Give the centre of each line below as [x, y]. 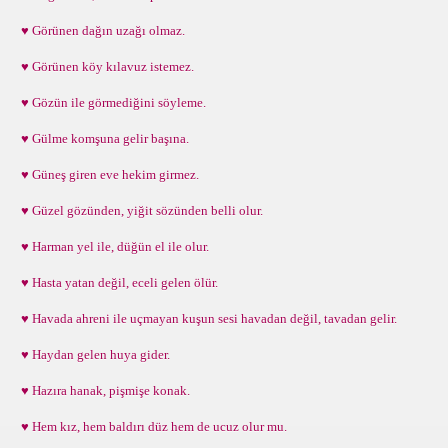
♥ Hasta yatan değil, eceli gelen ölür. [116, 282]
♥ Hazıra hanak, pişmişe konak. [102, 390]
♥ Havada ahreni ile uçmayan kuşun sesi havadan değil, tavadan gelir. [206, 318]
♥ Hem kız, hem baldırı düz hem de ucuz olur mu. [151, 426]
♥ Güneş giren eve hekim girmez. [107, 174]
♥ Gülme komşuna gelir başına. [102, 138]
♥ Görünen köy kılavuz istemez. [104, 66]
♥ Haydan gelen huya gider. [92, 354]
